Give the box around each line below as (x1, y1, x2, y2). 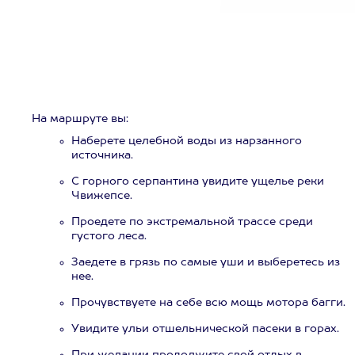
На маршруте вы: (32, 113, 128, 124)
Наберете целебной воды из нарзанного (71, 136, 302, 147)
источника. (71, 150, 133, 161)
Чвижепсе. (71, 190, 132, 201)
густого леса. (71, 231, 147, 242)
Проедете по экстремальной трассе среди (71, 216, 313, 227)
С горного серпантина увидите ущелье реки (71, 176, 324, 187)
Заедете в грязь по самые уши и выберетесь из (71, 257, 340, 268)
